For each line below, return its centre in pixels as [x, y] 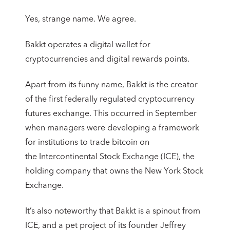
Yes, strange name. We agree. [81, 19]
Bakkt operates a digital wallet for [88, 45]
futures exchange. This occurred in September [111, 114]
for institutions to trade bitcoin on [87, 142]
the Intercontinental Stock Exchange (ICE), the [110, 157]
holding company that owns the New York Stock [114, 171]
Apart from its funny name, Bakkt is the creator [111, 85]
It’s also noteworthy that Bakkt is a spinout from [113, 211]
